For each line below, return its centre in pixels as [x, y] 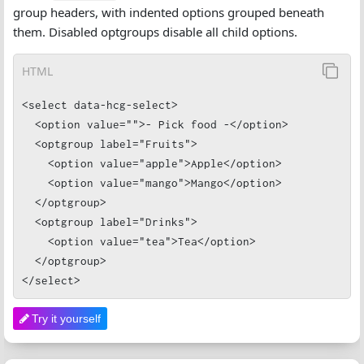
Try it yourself [66, 318]
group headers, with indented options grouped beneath [169, 12]
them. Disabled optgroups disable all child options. [155, 32]
